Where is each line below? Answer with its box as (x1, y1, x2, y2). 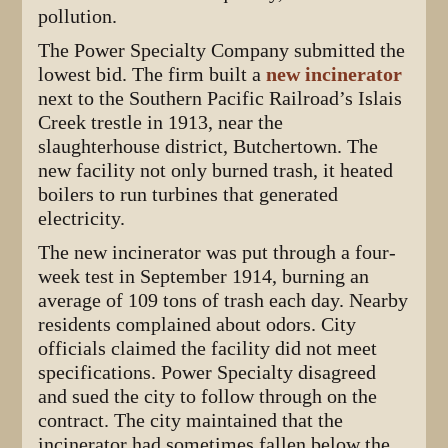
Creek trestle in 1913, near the (38, 110, 284, 134)
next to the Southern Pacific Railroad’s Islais (38, 86, 403, 110)
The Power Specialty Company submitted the (38, 38, 406, 62)
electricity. (38, 206, 126, 230)
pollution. (38, 4, 118, 28)
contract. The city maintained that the (38, 408, 344, 432)
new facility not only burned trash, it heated (38, 158, 394, 182)
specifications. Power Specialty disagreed (38, 360, 377, 384)
